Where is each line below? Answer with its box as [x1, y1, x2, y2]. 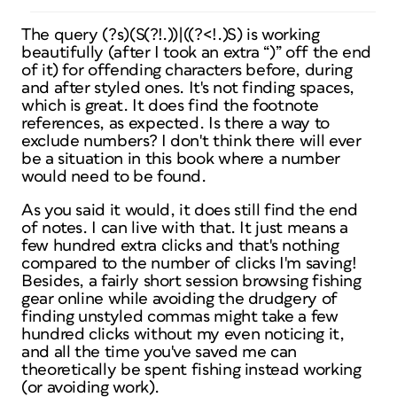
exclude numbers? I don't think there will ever [21, 133, 362, 150]
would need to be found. [21, 168, 206, 185]
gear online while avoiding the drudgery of [21, 291, 338, 307]
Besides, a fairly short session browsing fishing [21, 273, 362, 290]
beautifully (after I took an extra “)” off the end [21, 44, 372, 61]
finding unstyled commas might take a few [21, 308, 339, 325]
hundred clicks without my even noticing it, [21, 326, 345, 343]
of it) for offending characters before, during [21, 62, 353, 79]
